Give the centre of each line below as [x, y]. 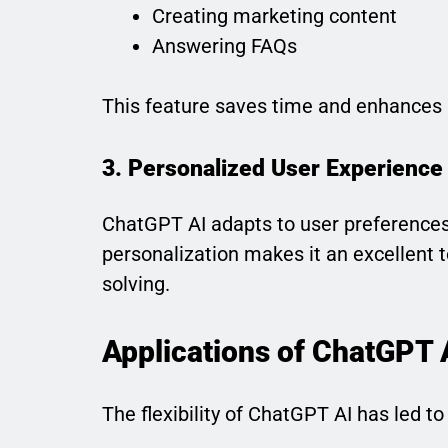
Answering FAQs [224, 45]
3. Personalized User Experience [272, 167]
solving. [136, 284]
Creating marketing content [274, 15]
